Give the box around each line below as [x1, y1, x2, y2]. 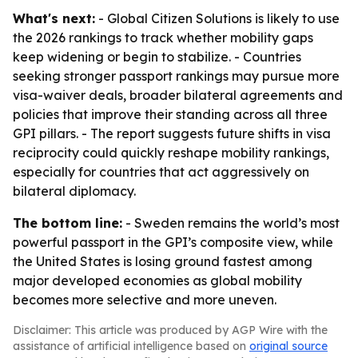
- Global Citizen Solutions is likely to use [95, 10, 340, 26]
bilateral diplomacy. [13, 183, 136, 199]
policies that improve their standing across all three [13, 106, 328, 122]
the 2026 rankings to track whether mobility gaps [13, 30, 313, 46]
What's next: [13, 10, 95, 26]
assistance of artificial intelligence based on [13, 339, 249, 353]
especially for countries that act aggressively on [13, 164, 309, 180]
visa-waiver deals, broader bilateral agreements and [13, 87, 343, 103]
